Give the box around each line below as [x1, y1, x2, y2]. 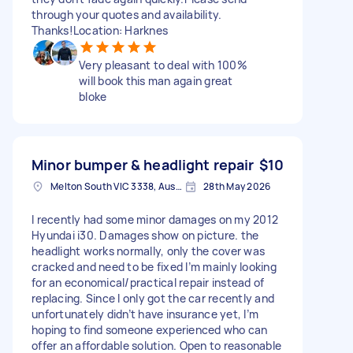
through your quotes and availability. [32, 6, 222, 22]
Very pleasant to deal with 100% [79, 57, 247, 72]
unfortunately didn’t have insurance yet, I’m [32, 306, 258, 321]
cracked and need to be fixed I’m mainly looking [32, 258, 277, 274]
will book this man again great [79, 72, 233, 88]
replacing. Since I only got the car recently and [32, 290, 274, 306]
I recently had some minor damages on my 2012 [32, 211, 278, 227]
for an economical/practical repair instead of [32, 274, 265, 290]
